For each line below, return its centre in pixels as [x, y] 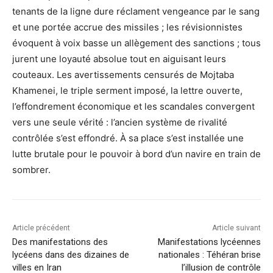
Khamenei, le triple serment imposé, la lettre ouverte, [127, 90]
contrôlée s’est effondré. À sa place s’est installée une [128, 138]
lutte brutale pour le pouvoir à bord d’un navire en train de [136, 154]
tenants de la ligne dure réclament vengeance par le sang [136, 11]
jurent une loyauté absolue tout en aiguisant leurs [119, 58]
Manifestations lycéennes [209, 242]
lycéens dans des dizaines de [71, 254]
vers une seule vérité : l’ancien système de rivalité [120, 122]
